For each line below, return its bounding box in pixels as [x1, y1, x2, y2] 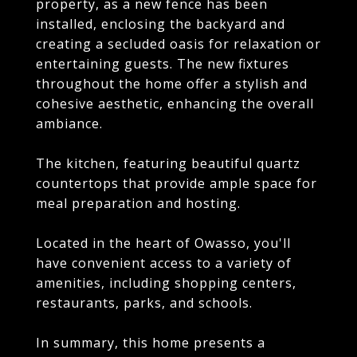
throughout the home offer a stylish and [36, 75, 308, 92]
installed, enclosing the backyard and [36, 15, 285, 33]
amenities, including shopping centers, [36, 274, 296, 292]
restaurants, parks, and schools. [36, 294, 253, 312]
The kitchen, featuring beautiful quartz [36, 155, 300, 172]
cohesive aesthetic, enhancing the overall [36, 95, 314, 112]
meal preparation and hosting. [36, 194, 241, 212]
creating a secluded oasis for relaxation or [36, 35, 321, 53]
